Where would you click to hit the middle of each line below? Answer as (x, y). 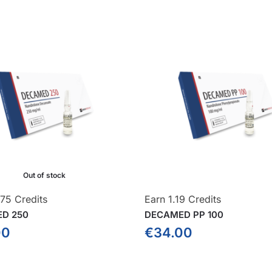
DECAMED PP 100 (184, 215)
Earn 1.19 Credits (183, 199)
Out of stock (45, 175)
